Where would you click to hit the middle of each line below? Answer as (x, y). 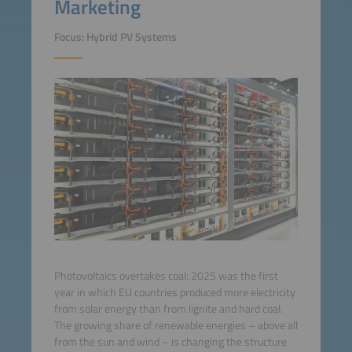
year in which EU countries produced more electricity (174, 292)
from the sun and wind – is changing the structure (170, 341)
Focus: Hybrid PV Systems (115, 37)
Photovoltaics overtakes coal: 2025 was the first (166, 275)
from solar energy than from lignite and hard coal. (168, 308)
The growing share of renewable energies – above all (176, 325)
